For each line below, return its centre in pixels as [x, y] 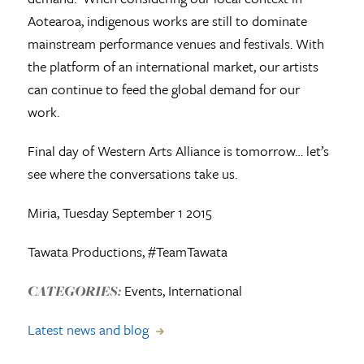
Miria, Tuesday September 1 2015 [119, 212]
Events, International [181, 290]
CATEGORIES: [74, 290]
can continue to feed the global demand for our [163, 89]
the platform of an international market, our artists [173, 66]
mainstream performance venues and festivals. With [175, 43]
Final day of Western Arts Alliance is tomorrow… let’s [178, 150]
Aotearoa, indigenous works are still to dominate [167, 20]
